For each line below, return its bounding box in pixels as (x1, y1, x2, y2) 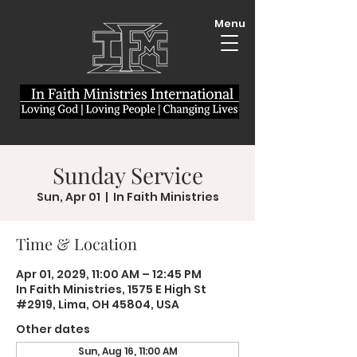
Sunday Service (52, 160, 203, 190)
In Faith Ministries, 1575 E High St (16, 281, 206, 297)
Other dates (16, 321, 90, 337)
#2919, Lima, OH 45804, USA (16, 296, 179, 312)
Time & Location (16, 233, 137, 254)
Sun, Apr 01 (36, 189, 100, 205)
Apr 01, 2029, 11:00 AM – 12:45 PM (16, 266, 202, 282)
